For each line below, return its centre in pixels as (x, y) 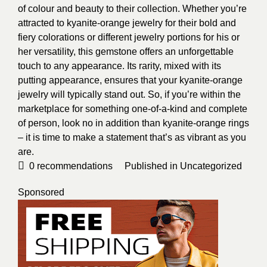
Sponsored (41, 192)
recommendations (74, 166)
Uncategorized (211, 166)
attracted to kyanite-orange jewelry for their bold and (127, 23)
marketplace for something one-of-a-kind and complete (133, 108)
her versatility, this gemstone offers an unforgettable (126, 51)
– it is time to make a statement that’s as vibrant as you (132, 137)
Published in (152, 166)
